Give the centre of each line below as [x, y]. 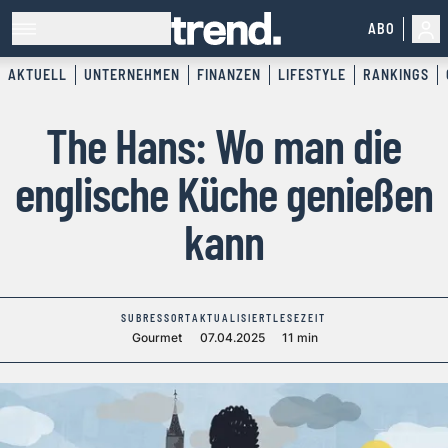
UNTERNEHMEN [132, 75]
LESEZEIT [300, 318]
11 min [300, 338]
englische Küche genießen [224, 193]
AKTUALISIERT [233, 318]
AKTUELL [37, 75]
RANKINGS [396, 75]
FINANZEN [229, 75]
